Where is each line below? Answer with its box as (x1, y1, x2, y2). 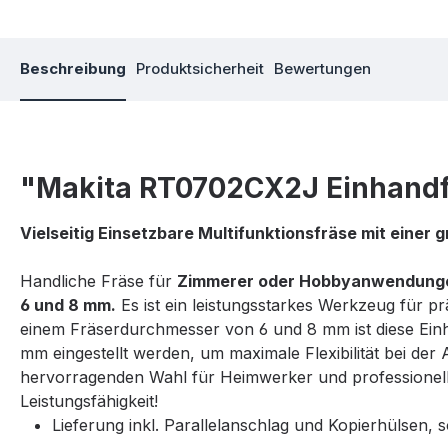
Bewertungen (274, 59, 371, 79)
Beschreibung (20, 59, 126, 79)
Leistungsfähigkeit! (20, 391, 158, 412)
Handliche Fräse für (20, 271, 177, 292)
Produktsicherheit (136, 59, 264, 79)
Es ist (116, 295, 165, 316)
